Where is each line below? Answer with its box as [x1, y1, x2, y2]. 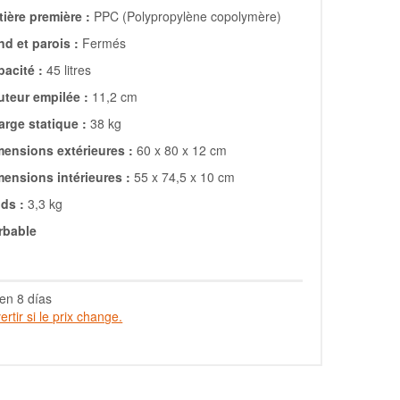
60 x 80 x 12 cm [133, 140, 228, 159]
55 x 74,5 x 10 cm [130, 167, 236, 186]
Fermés [79, 33, 127, 52]
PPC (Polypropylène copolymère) [90, 6, 282, 25]
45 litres [43, 60, 92, 79]
